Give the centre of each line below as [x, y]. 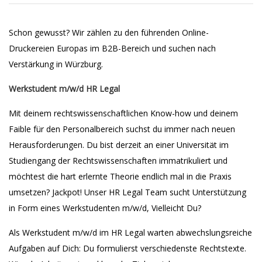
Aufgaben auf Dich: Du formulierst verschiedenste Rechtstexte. [127, 248]
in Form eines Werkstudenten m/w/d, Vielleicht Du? [105, 208]
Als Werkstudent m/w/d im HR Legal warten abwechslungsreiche [130, 232]
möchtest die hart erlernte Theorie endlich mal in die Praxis [120, 176]
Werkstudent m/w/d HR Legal [64, 89]
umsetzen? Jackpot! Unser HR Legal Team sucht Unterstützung [127, 192]
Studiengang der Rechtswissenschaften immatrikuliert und [118, 161]
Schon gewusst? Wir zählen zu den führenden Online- [109, 32]
